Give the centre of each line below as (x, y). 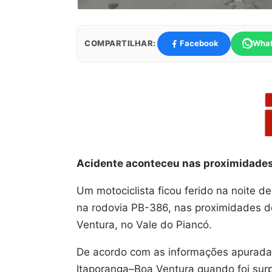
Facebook (199, 43)
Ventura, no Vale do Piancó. (144, 224)
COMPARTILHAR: (120, 43)
